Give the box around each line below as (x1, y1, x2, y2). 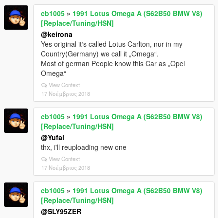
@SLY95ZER (41, 206, 81, 216)
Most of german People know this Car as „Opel (41, 58, 185, 68)
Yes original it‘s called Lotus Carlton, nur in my (41, 38, 182, 49)
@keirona (41, 29, 73, 39)
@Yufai (41, 132, 64, 142)
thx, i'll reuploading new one (41, 142, 127, 152)
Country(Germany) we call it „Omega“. (41, 48, 159, 58)
